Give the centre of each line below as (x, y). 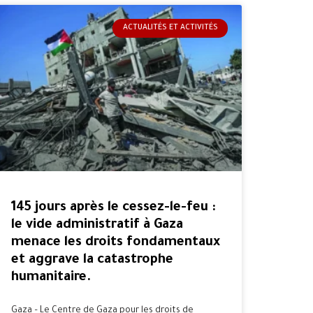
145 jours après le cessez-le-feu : (114, 208)
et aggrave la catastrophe (92, 260)
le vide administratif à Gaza (97, 225)
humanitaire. (51, 277)
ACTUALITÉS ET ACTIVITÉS (170, 28)
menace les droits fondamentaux (116, 242)
